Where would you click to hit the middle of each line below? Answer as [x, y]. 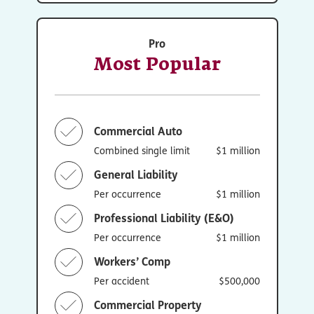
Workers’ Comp [132, 261]
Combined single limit [142, 150]
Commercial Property [148, 305]
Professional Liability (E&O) [164, 218]
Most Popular [157, 65]
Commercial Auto [138, 131]
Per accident [121, 280]
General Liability [136, 175]
